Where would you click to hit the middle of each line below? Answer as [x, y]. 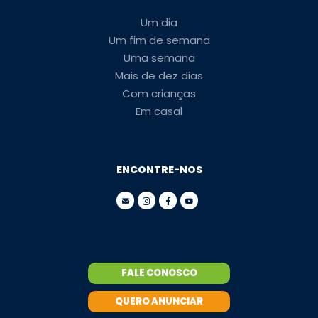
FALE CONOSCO [159, 273]
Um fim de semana [159, 40]
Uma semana [159, 58]
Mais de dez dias [159, 76]
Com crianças [159, 93]
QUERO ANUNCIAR [159, 301]
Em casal [159, 111]
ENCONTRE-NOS [159, 170]
